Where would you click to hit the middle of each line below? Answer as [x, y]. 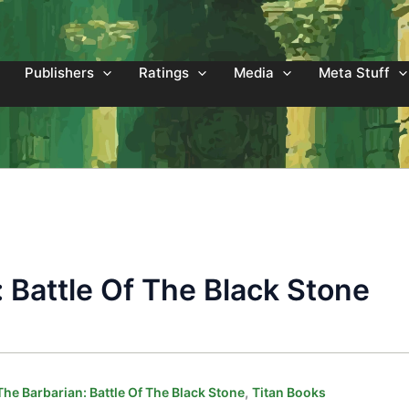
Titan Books [288, 392]
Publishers [59, 73]
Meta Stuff [354, 73]
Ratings [164, 73]
